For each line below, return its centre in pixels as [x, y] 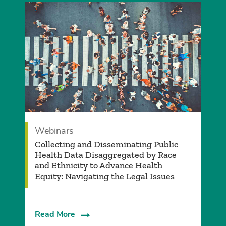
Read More [55, 215]
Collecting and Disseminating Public [106, 145]
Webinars [54, 131]
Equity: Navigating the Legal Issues [104, 176]
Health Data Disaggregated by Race [105, 155]
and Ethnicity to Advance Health [98, 166]
